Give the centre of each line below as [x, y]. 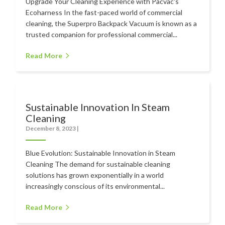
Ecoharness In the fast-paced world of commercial [104, 12]
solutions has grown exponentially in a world [95, 175]
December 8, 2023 [51, 128]
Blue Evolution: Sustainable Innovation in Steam [101, 153]
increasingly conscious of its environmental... [95, 186]
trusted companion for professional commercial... [102, 34]
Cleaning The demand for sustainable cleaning [98, 164]
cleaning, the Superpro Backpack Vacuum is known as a [111, 23]
